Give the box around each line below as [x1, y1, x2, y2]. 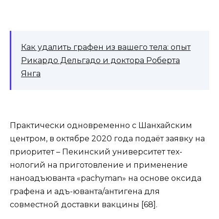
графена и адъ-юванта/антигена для [10, 186, 160, 196]
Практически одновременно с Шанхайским [10, 120, 192, 130]
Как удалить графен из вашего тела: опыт [21, 42, 191, 52]
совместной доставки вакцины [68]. [10, 199, 157, 209]
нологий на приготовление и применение [10, 160, 188, 170]
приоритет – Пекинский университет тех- [10, 147, 182, 156]
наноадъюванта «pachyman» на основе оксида [10, 173, 201, 183]
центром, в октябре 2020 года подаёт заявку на [10, 133, 205, 143]
